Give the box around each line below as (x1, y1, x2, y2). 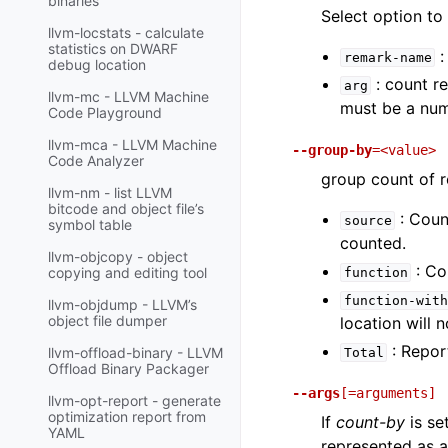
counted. (340, 233, 407, 253)
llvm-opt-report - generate (48, 392, 221, 410)
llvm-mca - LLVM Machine (48, 136, 217, 154)
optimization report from (48, 408, 206, 426)
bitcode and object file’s (48, 200, 204, 218)
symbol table (48, 216, 132, 234)
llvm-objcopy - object (48, 248, 188, 266)
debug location (48, 56, 146, 74)
